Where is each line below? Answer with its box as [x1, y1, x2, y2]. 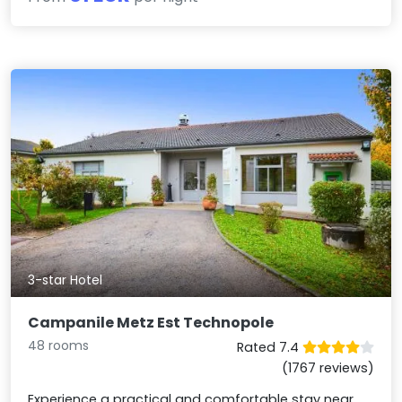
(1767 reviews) [281, 359, 374, 378]
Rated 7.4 [236, 338, 302, 357]
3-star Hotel [28, 271, 103, 289]
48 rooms [28, 336, 90, 355]
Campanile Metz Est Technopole [28, 312, 275, 334]
